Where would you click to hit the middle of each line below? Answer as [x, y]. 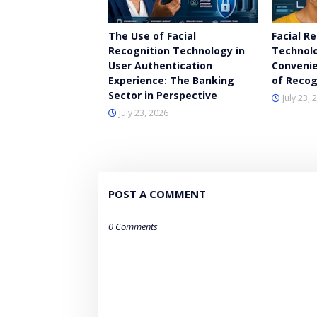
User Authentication [160, 65]
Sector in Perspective [163, 95]
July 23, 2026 [144, 113]
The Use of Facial [152, 36]
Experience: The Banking [171, 80]
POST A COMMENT [157, 194]
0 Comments [133, 226]
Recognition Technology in [177, 51]
